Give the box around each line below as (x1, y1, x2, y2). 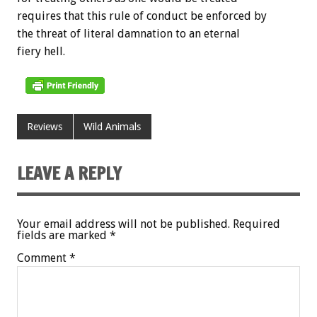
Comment (17, 251, 69, 265)
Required (233, 217, 280, 231)
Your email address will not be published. (17, 217, 230, 231)
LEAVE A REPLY (17, 161, 122, 186)
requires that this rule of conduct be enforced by (17, 9, 267, 23)
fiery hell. (17, 45, 65, 59)
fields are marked (17, 229, 110, 243)
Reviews (27, 121, 63, 133)
